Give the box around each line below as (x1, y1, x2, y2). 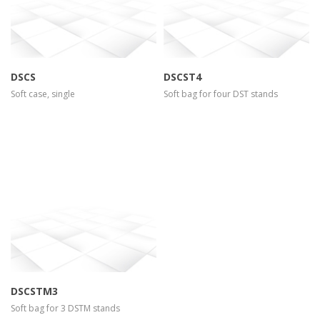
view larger (96, 201, 141, 214)
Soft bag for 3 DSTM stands (11, 302, 120, 315)
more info (29, 201, 69, 214)
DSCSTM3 (11, 284, 58, 299)
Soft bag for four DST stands (164, 88, 278, 101)
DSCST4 (164, 70, 201, 84)
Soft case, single (11, 88, 75, 101)
